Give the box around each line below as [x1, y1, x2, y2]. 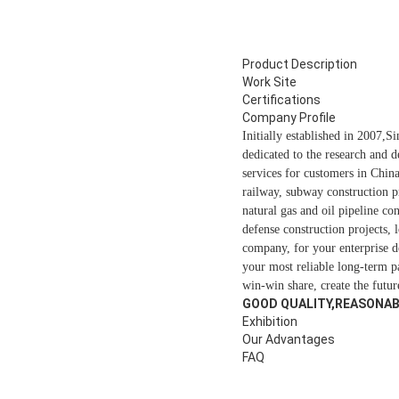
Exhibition [242, 314, 297, 330]
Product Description [242, 57, 357, 72]
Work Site [242, 75, 297, 90]
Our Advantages [242, 332, 335, 347]
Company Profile [242, 110, 336, 126]
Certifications [242, 93, 321, 108]
